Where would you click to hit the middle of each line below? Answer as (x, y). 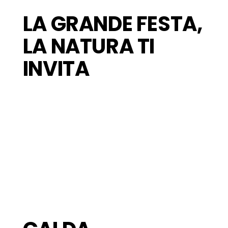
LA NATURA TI (89, 47)
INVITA (56, 69)
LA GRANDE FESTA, (112, 24)
